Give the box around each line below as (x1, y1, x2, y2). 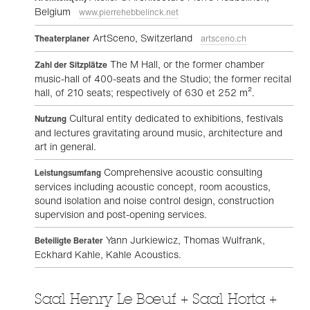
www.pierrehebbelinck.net (79, 6, 179, 18)
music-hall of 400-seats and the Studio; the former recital (35, 71, 291, 86)
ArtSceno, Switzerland (90, 30, 201, 45)
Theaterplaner (35, 33, 90, 44)
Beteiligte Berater (35, 235, 103, 246)
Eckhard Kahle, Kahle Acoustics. (35, 247, 181, 262)
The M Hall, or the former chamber (107, 57, 264, 71)
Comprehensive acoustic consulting (101, 165, 262, 179)
